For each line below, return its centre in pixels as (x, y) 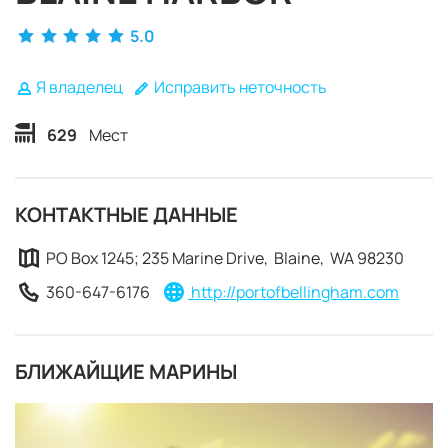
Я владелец (77, 87)
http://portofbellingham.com (293, 292)
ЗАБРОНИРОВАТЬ (224, 404)
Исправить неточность (238, 87)
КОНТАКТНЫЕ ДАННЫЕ (126, 214)
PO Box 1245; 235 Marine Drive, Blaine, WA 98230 (223, 258)
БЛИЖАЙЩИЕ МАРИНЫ (126, 371)
